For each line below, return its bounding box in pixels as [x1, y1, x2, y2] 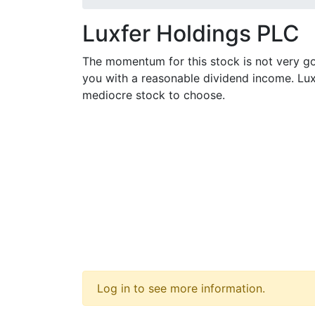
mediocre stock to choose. [82, 87, 225, 102]
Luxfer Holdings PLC [82, 19, 300, 47]
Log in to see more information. [97, 281, 265, 295]
